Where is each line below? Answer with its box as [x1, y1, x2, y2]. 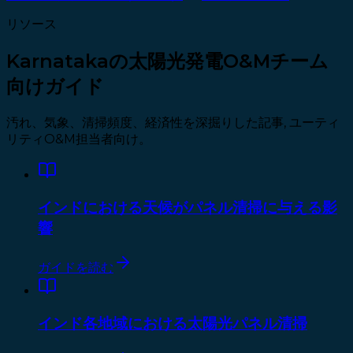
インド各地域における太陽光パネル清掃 [38, 314, 307, 333]
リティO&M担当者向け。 [6, 131, 151, 147]
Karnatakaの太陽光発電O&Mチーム [6, 49, 329, 72]
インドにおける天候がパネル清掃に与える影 [38, 198, 337, 217]
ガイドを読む [38, 260, 113, 276]
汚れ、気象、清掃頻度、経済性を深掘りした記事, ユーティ [6, 114, 340, 130]
